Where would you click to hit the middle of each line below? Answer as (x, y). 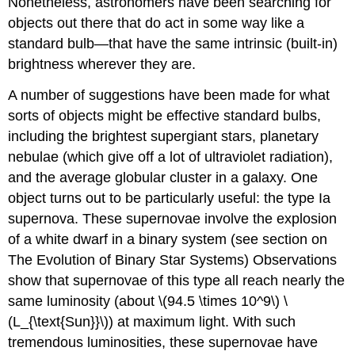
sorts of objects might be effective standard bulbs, (165, 116)
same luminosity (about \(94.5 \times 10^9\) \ (148, 302)
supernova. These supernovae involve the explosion (173, 219)
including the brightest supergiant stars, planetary (164, 137)
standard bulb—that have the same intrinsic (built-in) (173, 44)
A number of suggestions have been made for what (169, 95)
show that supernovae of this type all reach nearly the (177, 281)
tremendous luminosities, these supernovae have (163, 343)
